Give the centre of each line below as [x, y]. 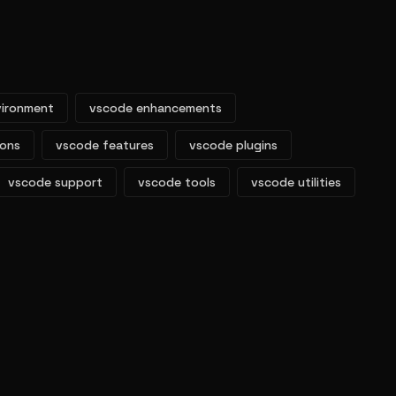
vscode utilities [296, 182]
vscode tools [177, 182]
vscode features [105, 145]
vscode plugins [233, 145]
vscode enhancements [156, 108]
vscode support [55, 182]
